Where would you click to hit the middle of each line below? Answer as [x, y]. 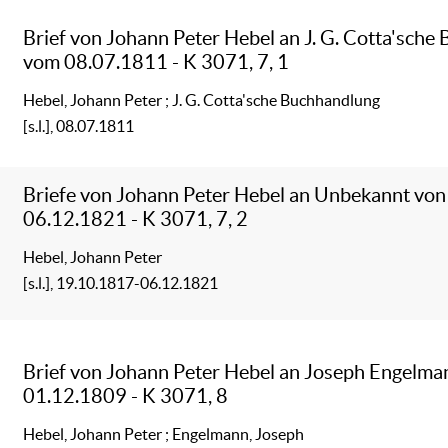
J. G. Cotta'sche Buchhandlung [276, 99]
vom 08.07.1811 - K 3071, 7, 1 [156, 61]
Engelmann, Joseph [238, 433]
